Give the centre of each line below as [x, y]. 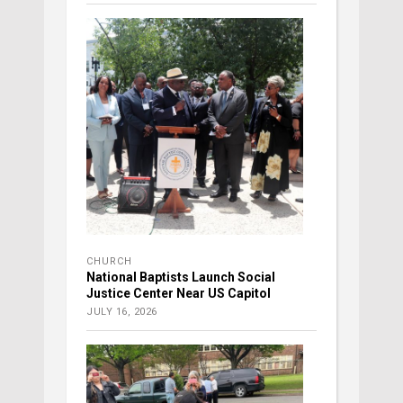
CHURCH [109, 262]
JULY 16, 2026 [122, 312]
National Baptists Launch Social [181, 278]
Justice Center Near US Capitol [179, 294]
